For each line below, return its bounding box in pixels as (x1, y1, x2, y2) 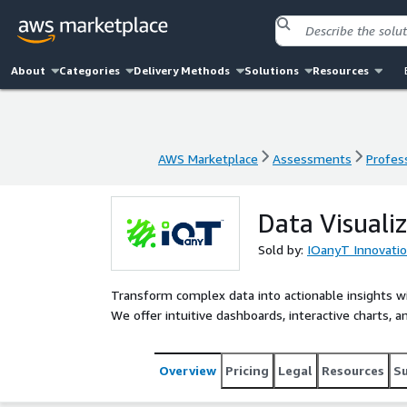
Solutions (243, 64, 299, 77)
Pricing (225, 362, 269, 378)
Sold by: (258, 242, 307, 257)
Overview (159, 362, 216, 378)
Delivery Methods (134, 64, 231, 77)
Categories (59, 64, 121, 77)
